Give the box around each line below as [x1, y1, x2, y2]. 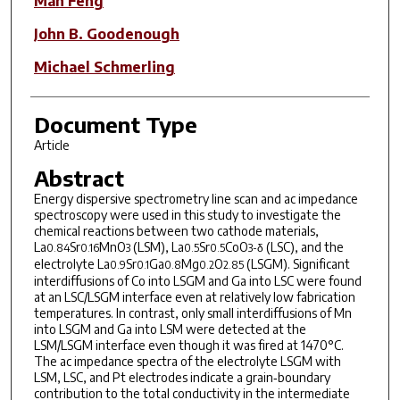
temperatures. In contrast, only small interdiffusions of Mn [33, 304, 352, 321]
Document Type [33, 110, 197, 137]
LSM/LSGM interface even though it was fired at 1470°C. [33, 337, 344, 353]
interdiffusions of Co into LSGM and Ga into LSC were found [33, 272, 362, 288]
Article [33, 137, 70, 153]
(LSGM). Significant [243, 255, 350, 271]
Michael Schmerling [33, 57, 175, 76]
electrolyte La [33, 255, 110, 271]
